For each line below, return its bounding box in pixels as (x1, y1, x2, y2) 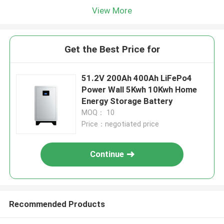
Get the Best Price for (64, 43, 160, 55)
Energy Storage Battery (81, 96, 173, 106)
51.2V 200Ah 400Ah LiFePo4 (81, 73, 192, 83)
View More (92, 5, 132, 15)
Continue (90, 149, 124, 159)
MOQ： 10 (81, 108, 115, 117)
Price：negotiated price (81, 120, 159, 128)
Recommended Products (8, 198, 105, 209)
